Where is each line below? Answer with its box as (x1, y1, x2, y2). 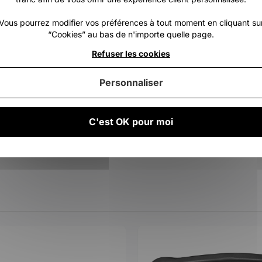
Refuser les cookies (92, 48, 170, 58)
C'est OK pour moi (89, 115, 173, 127)
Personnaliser (99, 76, 163, 88)
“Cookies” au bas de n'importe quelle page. (48, 29, 214, 39)
